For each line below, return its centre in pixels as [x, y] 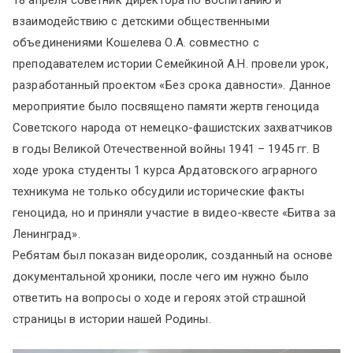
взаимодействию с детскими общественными [141, 22]
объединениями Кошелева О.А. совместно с [136, 43]
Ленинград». [46, 234]
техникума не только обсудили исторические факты [159, 192]
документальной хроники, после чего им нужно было [161, 277]
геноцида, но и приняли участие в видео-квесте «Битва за [175, 213]
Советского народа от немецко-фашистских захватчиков [173, 128]
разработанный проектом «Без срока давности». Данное [172, 85]
